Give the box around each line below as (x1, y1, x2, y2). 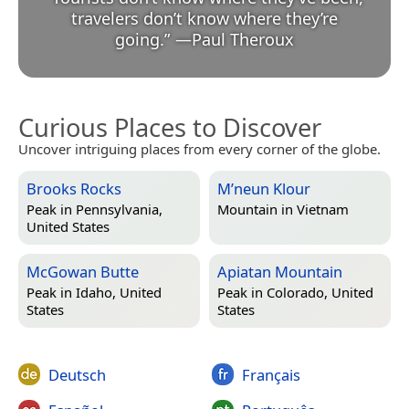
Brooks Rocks (26, 177, 121, 199)
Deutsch (48, 363, 106, 385)
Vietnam (297, 200, 349, 219)
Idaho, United (76, 283, 162, 302)
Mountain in (217, 200, 297, 219)
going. (115, 27, 164, 50)
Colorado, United (267, 283, 373, 302)
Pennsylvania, (76, 200, 163, 219)
